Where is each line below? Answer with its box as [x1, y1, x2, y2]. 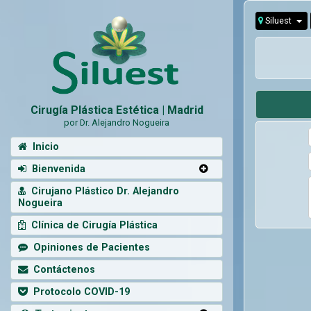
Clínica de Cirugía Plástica [26, 219, 158, 231]
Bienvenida [26, 162, 85, 175]
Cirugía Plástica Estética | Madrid [30, 103, 203, 117]
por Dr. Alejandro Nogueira [64, 117, 169, 128]
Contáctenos [28, 263, 95, 276]
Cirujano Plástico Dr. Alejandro [26, 185, 179, 197]
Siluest [263, 15, 294, 26]
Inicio [27, 140, 59, 153]
